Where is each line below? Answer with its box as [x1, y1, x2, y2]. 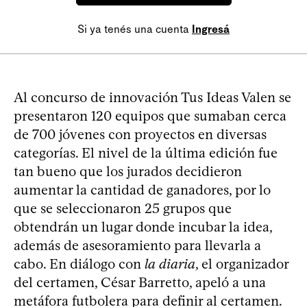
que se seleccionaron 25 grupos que [14, 199, 232, 217]
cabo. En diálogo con [14, 255, 145, 272]
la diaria [145, 255, 195, 272]
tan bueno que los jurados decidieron [14, 162, 242, 180]
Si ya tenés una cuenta [77, 22, 192, 36]
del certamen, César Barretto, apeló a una [14, 273, 266, 291]
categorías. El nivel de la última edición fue [14, 144, 278, 161]
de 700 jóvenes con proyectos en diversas [14, 125, 267, 143]
